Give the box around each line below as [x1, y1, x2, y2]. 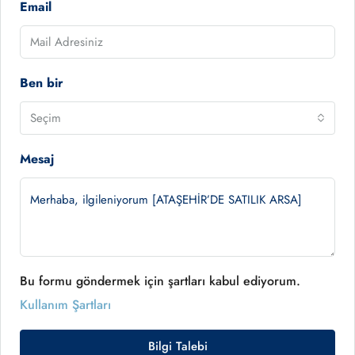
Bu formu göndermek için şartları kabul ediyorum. [20, 272, 300, 291]
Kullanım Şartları [20, 296, 111, 315]
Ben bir [20, 74, 63, 93]
